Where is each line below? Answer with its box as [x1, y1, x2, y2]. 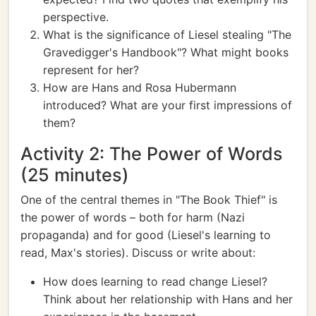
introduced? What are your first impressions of [43, 98, 292, 112]
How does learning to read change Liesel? [43, 274, 267, 288]
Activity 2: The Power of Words [20, 143, 283, 164]
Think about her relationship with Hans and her [43, 292, 293, 306]
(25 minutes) [20, 164, 129, 186]
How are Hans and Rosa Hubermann [43, 80, 236, 95]
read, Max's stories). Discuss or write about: [20, 245, 255, 260]
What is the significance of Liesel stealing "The [43, 28, 291, 42]
